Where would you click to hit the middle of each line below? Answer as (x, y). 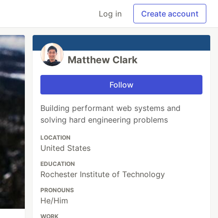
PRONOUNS (57, 190)
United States (66, 148)
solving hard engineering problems (104, 120)
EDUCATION (58, 164)
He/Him (54, 200)
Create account (170, 14)
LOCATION (56, 137)
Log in (110, 14)
